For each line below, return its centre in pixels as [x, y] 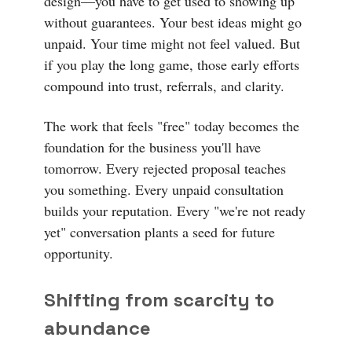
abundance [97, 328]
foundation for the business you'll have [152, 147]
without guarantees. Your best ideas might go [173, 22]
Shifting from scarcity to [159, 299]
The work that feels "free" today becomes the [172, 125]
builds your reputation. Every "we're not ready [175, 210]
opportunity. [79, 253]
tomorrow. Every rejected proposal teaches [165, 168]
